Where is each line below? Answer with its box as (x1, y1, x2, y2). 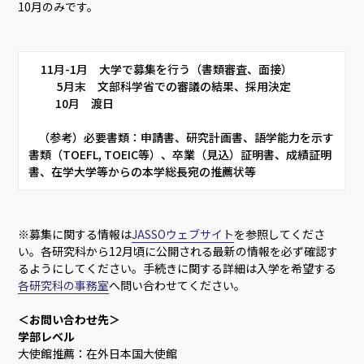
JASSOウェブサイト (132, 225, 235, 242)
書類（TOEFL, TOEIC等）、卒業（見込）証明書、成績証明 (28, 145, 332, 162)
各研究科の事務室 (18, 276, 110, 293)
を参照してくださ (234, 225, 326, 242)
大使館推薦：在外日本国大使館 (18, 344, 178, 362)
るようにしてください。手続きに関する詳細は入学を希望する (18, 259, 337, 276)
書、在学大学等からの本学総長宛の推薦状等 (28, 162, 271, 180)
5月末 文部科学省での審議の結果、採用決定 (41, 77, 304, 94)
